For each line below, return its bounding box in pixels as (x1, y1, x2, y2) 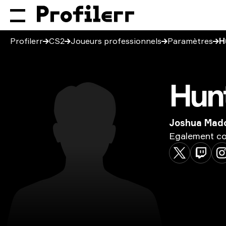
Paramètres (167, 36, 213, 46)
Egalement (169, 130, 214, 141)
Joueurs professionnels (71, 36, 161, 46)
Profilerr (10, 36, 43, 46)
